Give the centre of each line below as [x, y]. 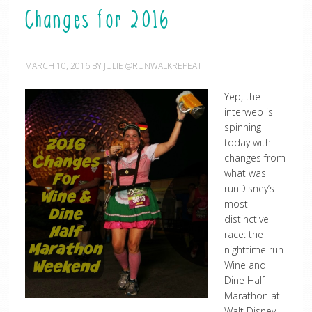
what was [245, 173]
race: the [243, 234]
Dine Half [244, 280]
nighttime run [253, 250]
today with [247, 142]
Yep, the [242, 96]
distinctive [246, 219]
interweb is [248, 112]
